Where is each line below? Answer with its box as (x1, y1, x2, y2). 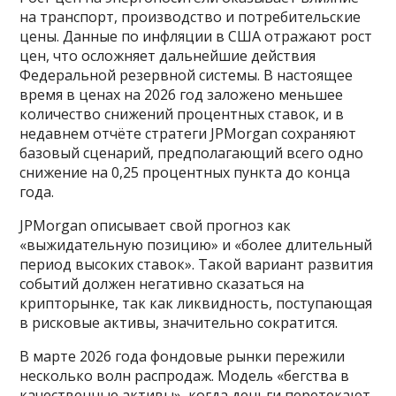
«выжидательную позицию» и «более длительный (19, 235, 373, 255)
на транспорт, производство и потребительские (19, 7, 362, 27)
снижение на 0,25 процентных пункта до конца (19, 163, 351, 183)
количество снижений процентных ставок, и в (19, 104, 345, 125)
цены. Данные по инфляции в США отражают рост (19, 27, 373, 47)
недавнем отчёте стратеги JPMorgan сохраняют (19, 124, 357, 144)
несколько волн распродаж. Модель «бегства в (19, 366, 350, 386)
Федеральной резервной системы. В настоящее (19, 65, 354, 86)
